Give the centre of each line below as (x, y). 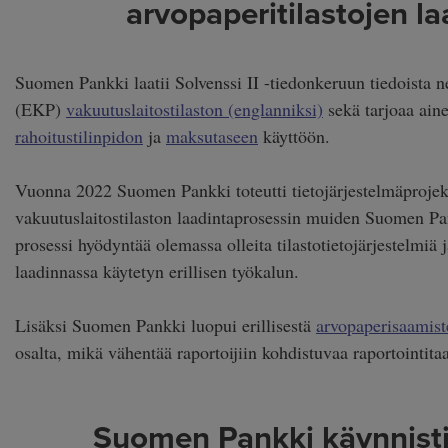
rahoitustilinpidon (78, 136)
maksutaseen (211, 136)
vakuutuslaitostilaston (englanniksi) (194, 109)
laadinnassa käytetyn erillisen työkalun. (156, 271)
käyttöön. (293, 136)
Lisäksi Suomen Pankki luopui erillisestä (165, 325)
